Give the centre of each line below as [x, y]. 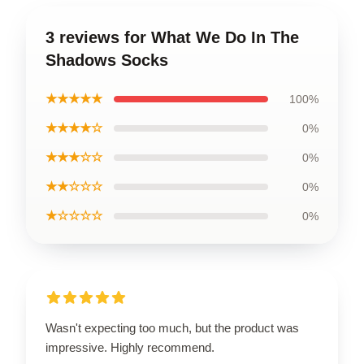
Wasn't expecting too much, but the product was [172, 327]
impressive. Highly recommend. [130, 347]
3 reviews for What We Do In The [172, 37]
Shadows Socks [107, 60]
